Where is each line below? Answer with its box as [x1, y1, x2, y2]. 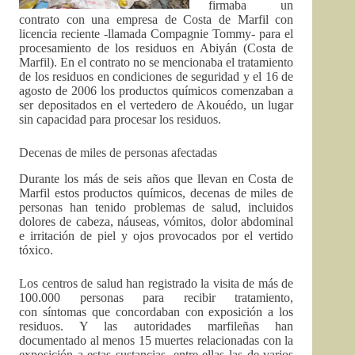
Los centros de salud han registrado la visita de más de [19, 277, 294, 291]
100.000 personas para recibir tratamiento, [19, 291, 294, 305]
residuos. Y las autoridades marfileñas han [19, 319, 294, 334]
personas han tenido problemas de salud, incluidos [19, 200, 294, 215]
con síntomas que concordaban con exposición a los [19, 305, 294, 319]
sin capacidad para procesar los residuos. [19, 113, 221, 127]
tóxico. [19, 243, 53, 258]
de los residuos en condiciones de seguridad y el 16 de [19, 70, 294, 84]
